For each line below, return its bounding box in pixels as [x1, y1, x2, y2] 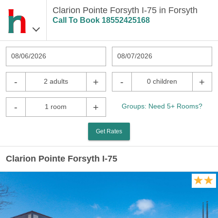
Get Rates [96, 128, 122, 135]
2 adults [43, 77, 68, 85]
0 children [146, 77, 177, 85]
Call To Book [52, 16, 102, 24]
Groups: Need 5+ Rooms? [122, 102, 202, 110]
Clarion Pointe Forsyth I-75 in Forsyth [52, 5, 198, 15]
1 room [45, 103, 67, 110]
